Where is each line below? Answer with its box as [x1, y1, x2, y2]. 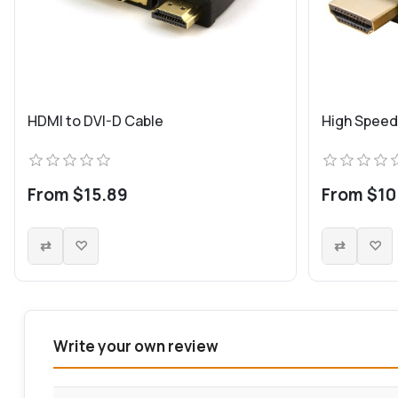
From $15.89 [28, 182, 128, 206]
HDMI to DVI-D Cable [28, 110, 163, 131]
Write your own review [52, 335, 219, 356]
